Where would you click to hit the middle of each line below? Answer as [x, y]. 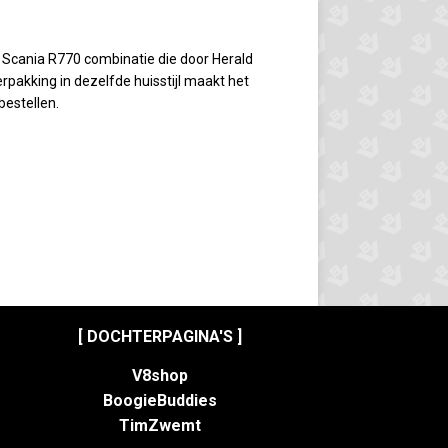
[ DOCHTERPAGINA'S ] [160, 337]
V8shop [160, 376]
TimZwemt [160, 426]
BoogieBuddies [160, 401]
